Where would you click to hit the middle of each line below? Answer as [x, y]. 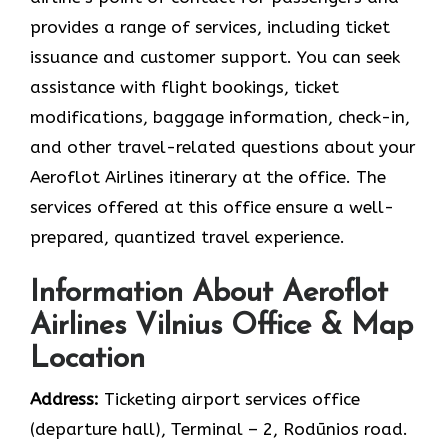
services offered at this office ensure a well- [212, 206]
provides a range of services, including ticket [210, 26]
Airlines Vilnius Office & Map [221, 327]
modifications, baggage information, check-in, [220, 116]
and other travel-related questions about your [223, 146]
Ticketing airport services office [229, 399]
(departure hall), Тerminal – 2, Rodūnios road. [219, 429]
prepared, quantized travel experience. [187, 236]
